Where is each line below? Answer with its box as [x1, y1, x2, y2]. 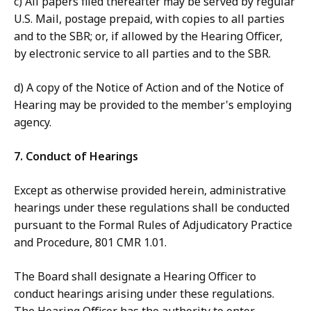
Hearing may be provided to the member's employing [14, 97, 292, 113]
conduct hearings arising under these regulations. [14, 286, 274, 302]
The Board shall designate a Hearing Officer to [14, 269, 256, 285]
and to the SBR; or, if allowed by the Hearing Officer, [14, 28, 283, 44]
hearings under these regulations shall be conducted [14, 200, 289, 216]
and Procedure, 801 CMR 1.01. [14, 235, 167, 251]
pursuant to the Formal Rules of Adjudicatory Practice [14, 217, 292, 233]
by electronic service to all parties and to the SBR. [14, 46, 271, 62]
